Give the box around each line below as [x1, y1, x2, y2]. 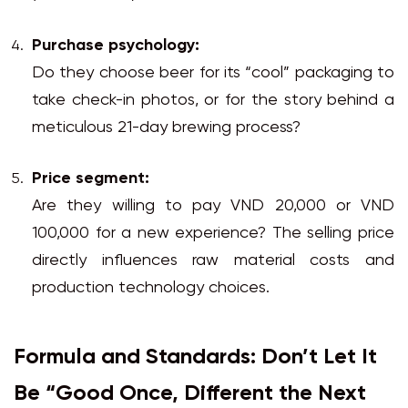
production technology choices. [32, 280, 270, 298]
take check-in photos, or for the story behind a [32, 92, 394, 110]
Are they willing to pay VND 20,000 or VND [32, 198, 394, 216]
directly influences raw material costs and [32, 252, 394, 270]
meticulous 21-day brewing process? [32, 119, 301, 138]
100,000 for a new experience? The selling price [32, 225, 394, 243]
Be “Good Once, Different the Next [14, 382, 366, 406]
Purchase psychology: [32, 37, 199, 56]
